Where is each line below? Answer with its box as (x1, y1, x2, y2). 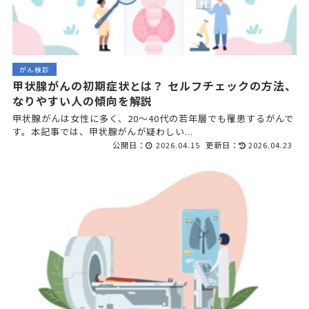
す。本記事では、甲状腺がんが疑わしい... (12, 125, 194, 139)
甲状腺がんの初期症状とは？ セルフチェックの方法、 (12, 77, 297, 94)
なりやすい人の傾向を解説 (12, 92, 153, 110)
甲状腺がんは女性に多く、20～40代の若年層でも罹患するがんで (12, 112, 294, 126)
